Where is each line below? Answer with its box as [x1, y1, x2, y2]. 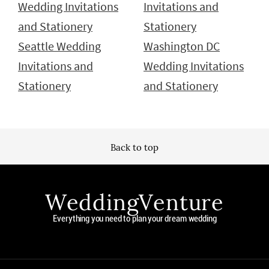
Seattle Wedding [18, 39, 101, 54]
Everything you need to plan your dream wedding [53, 213, 217, 225]
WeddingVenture [44, 189, 225, 217]
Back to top [110, 142, 159, 154]
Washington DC [144, 39, 220, 54]
